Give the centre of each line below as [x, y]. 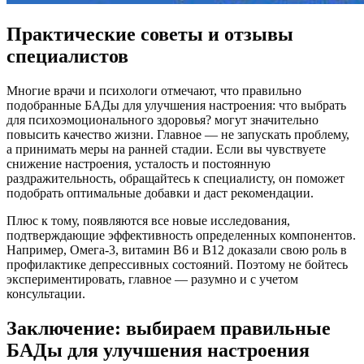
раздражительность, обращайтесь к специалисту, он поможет [175, 178]
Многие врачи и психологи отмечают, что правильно [154, 90]
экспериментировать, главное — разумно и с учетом [152, 279]
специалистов [67, 56]
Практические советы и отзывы [150, 34]
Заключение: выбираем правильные [169, 328]
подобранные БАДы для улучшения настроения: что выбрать [176, 105]
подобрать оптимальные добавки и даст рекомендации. [160, 193]
